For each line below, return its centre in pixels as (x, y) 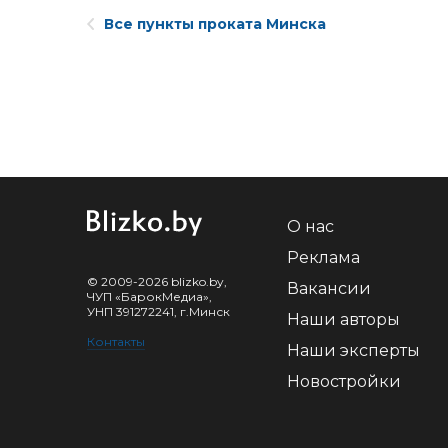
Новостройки (344, 381)
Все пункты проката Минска (215, 24)
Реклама (323, 257)
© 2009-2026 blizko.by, (157, 281)
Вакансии (329, 288)
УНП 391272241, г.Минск (158, 311)
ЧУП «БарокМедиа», (149, 296)
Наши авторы (343, 319)
